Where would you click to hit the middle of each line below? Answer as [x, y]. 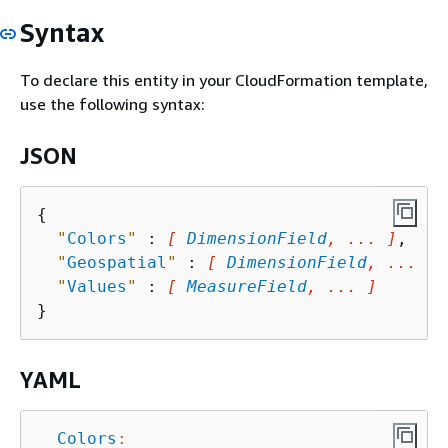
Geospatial [117, 262]
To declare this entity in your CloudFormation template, [224, 79]
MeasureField [247, 286]
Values [97, 286]
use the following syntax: [112, 103]
